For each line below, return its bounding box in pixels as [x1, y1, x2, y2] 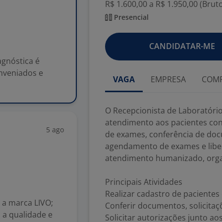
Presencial [112, 12, 149, 22]
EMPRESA [151, 74, 186, 85]
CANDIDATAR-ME [149, 41, 215, 52]
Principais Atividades [105, 176, 182, 187]
